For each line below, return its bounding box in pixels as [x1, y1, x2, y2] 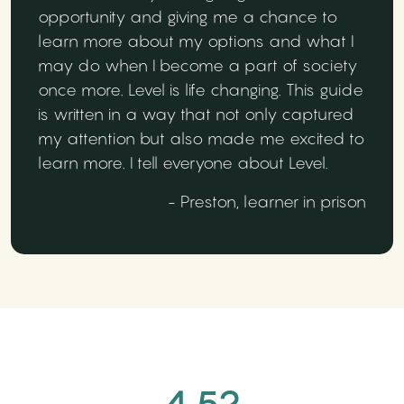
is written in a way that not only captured [38, 104, 353, 124]
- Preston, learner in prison [168, 191, 366, 211]
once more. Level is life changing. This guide [38, 79, 363, 99]
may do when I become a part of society [38, 55, 357, 75]
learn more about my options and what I [38, 31, 353, 50]
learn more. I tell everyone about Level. [38, 152, 328, 172]
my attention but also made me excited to [38, 128, 364, 148]
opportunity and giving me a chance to [38, 6, 337, 26]
